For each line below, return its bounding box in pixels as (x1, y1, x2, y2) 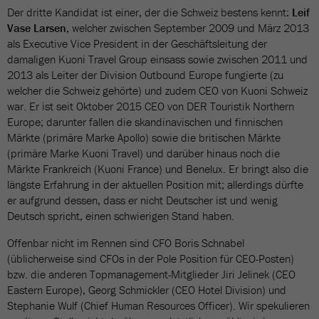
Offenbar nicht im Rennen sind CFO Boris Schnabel (7, 236, 244, 250)
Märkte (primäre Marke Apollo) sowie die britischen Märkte (7, 130, 281, 145)
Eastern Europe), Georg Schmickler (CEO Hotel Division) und (7, 283, 286, 297)
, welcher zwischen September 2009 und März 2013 (66, 21, 309, 35)
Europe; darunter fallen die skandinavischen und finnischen (7, 115, 283, 129)
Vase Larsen (7, 21, 66, 35)
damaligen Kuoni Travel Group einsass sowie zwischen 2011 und (7, 52, 308, 66)
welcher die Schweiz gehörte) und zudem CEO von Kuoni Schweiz (7, 83, 308, 98)
